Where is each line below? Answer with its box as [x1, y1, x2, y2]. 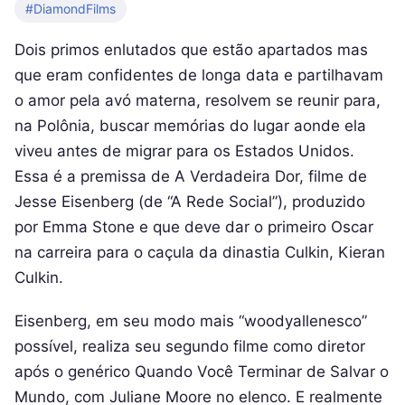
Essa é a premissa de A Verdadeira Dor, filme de [14, 166, 367, 185]
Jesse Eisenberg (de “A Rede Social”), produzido [14, 192, 365, 211]
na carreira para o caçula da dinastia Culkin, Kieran [14, 242, 385, 261]
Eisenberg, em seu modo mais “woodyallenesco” [14, 312, 367, 331]
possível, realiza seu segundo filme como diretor [14, 337, 365, 356]
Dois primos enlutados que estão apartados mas [14, 40, 368, 59]
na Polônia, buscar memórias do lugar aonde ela [14, 116, 366, 135]
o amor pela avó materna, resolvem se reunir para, [14, 90, 381, 109]
